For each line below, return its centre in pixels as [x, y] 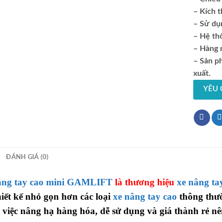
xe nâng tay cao [145, 196]
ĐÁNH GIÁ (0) [28, 157]
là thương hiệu [145, 182]
